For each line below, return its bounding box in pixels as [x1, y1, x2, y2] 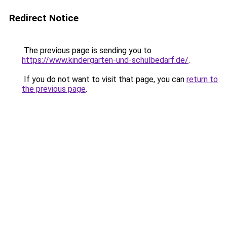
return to [186, 74, 218, 84]
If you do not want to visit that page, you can [22, 74, 186, 84]
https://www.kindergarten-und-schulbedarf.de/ [22, 55, 188, 65]
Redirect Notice [9, 12, 79, 24]
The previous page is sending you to [22, 46, 152, 55]
